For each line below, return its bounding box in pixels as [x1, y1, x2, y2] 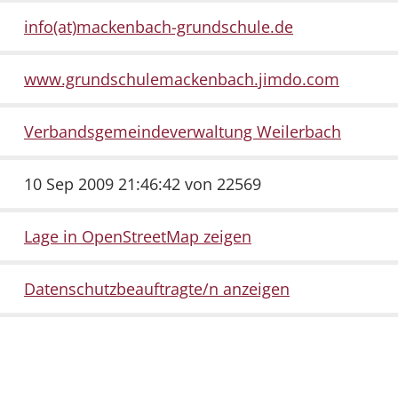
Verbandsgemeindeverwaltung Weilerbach [24, 121, 341, 143]
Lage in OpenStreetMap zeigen [24, 226, 251, 248]
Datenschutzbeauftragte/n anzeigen [24, 278, 290, 300]
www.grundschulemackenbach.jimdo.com [24, 68, 339, 91]
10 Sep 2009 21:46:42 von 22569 [24, 173, 261, 195]
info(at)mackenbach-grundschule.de [24, 16, 293, 38]
